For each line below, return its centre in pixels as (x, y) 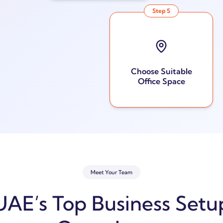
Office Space (161, 81)
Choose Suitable (161, 71)
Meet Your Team (111, 172)
